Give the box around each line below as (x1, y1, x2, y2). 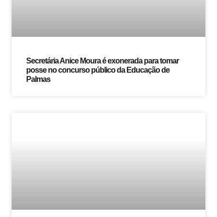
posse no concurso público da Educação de (26, 66, 170, 75)
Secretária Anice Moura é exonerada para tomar (26, 57, 179, 65)
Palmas (26, 75, 50, 84)
